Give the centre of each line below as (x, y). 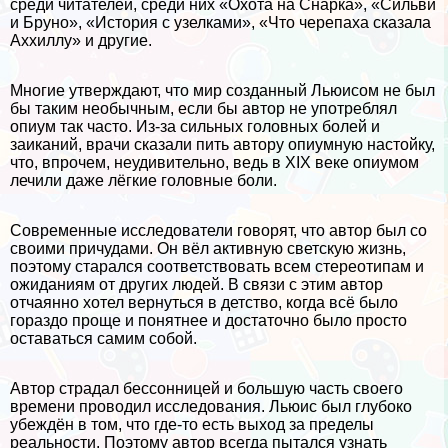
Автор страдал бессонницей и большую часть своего (206, 388)
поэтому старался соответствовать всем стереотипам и (217, 266)
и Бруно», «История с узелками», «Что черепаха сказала (220, 22)
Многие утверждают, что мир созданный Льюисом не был (222, 90)
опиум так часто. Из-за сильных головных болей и (195, 126)
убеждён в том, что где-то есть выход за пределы (192, 424)
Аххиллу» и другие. (81, 40)
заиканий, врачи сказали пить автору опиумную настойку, (222, 144)
